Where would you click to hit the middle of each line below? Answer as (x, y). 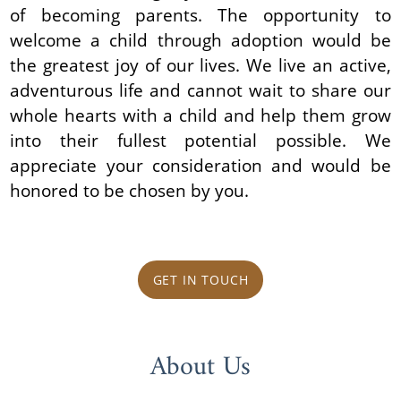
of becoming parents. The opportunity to (200, 14)
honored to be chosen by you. (130, 190)
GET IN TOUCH (200, 279)
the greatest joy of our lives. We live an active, (200, 64)
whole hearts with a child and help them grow (200, 115)
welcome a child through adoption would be (200, 39)
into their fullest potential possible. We (200, 140)
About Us (200, 368)
